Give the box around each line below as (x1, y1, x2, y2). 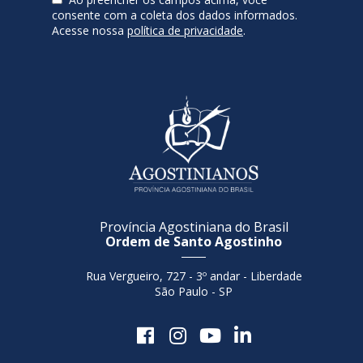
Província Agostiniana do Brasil (99, 217, 288, 236)
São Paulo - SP (155, 283, 233, 299)
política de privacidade (127, 22, 243, 38)
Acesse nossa (52, 22, 127, 38)
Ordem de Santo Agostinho (105, 232, 282, 250)
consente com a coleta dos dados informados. (52, 6, 297, 23)
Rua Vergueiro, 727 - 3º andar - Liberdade (85, 267, 302, 284)
